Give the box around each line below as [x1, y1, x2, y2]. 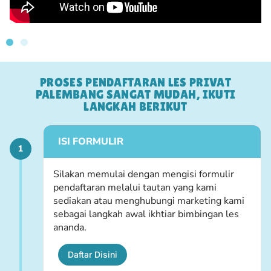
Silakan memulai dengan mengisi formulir [53, 168, 234, 181]
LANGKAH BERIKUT [83, 100, 188, 114]
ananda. [53, 221, 87, 235]
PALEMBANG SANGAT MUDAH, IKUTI [35, 88, 236, 102]
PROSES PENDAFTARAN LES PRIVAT [40, 76, 231, 90]
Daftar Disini [68, 249, 117, 260]
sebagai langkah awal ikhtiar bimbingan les [53, 207, 239, 221]
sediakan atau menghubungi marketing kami [53, 194, 244, 208]
